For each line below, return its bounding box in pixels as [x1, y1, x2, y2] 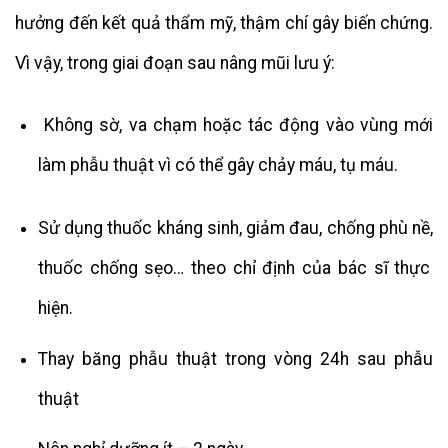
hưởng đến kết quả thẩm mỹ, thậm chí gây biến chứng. [15, 12, 433, 33]
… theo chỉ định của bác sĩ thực [173, 258, 431, 279]
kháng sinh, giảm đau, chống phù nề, [156, 218, 434, 239]
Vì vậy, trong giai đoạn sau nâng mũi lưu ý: [15, 52, 335, 73]
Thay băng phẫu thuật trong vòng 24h [37, 348, 357, 369]
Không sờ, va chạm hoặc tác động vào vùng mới [44, 115, 434, 136]
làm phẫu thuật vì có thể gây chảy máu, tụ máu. [37, 155, 398, 176]
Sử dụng [37, 218, 104, 239]
